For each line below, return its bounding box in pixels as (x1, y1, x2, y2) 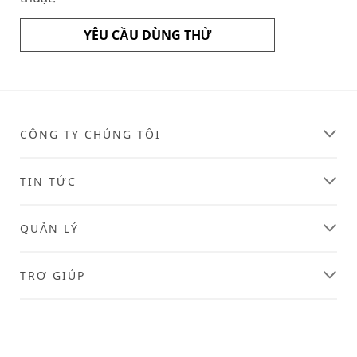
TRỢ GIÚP (20, 268, 85, 283)
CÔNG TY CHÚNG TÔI (20, 127, 161, 142)
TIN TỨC (20, 174, 76, 189)
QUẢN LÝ (20, 221, 79, 236)
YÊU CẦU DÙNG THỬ (84, 26, 212, 44)
